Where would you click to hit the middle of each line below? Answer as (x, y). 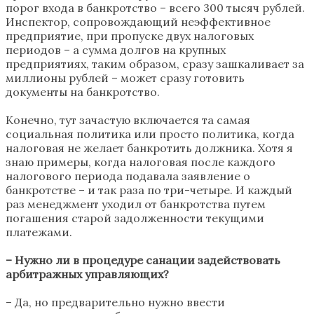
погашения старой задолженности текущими (135, 218)
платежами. (39, 232)
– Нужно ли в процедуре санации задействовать (143, 260)
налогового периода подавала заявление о (128, 176)
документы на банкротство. (83, 91)
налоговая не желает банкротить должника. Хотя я (149, 148)
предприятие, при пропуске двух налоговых (130, 35)
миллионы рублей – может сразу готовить (125, 77)
